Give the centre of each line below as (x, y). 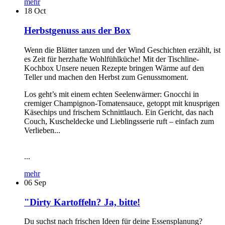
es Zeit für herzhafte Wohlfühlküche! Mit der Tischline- (111, 59)
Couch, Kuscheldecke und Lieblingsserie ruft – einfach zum (119, 121)
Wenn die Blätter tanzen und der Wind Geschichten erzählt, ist (122, 50)
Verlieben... (42, 130)
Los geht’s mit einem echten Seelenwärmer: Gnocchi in (111, 94)
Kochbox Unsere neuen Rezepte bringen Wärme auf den (114, 68)
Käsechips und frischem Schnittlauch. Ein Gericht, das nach (119, 112)
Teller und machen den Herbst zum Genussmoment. (106, 77)
